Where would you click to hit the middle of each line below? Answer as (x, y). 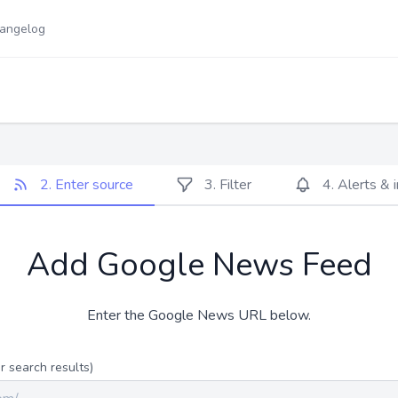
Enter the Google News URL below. (199, 315)
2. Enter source (87, 185)
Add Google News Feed (199, 265)
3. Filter (228, 185)
